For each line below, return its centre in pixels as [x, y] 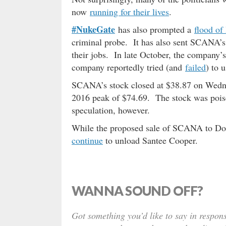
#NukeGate [93, 30]
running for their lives [129, 12]
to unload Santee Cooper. [150, 140]
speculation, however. [111, 110]
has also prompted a [155, 30]
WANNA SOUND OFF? [137, 191]
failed [195, 67]
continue [87, 140]
